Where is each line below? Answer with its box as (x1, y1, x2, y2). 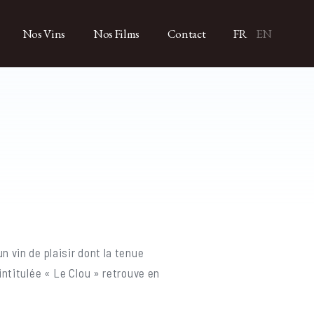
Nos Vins (22, 26, 65, 41)
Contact (167, 26, 206, 41)
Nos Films (93, 26, 139, 41)
